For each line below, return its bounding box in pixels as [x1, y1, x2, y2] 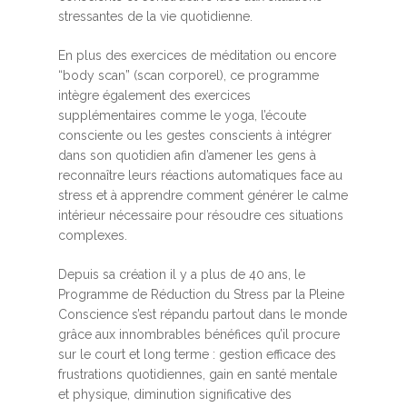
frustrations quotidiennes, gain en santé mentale [58, 367, 337, 382]
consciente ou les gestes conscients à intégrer [58, 128, 332, 144]
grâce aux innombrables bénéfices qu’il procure [58, 327, 340, 342]
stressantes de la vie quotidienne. [58, 9, 256, 25]
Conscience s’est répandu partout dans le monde [58, 307, 347, 323]
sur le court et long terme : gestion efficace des [58, 347, 336, 362]
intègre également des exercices [58, 88, 251, 104]
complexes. [58, 228, 127, 243]
